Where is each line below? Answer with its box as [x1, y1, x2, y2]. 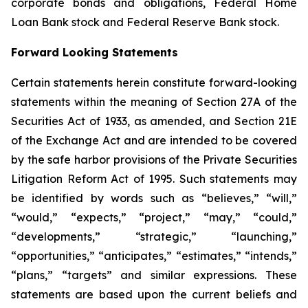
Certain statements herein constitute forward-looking [11, 76, 297, 89]
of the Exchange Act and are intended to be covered [11, 133, 297, 147]
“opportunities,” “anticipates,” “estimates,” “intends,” [11, 249, 297, 263]
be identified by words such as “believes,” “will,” [11, 191, 297, 205]
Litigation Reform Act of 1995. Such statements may [11, 172, 297, 186]
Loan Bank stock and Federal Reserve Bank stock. [11, 15, 279, 29]
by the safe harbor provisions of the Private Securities [11, 153, 297, 166]
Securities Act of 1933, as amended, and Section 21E [11, 114, 297, 128]
